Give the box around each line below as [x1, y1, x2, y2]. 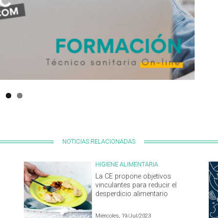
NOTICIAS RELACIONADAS [62, 137, 135, 145]
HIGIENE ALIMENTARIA [95, 161, 158, 168]
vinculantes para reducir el [95, 181, 177, 190]
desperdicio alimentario [95, 190, 168, 199]
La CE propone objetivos [95, 172, 171, 181]
